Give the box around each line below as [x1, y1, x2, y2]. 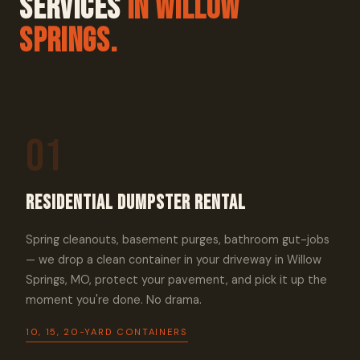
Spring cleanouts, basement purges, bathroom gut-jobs [26, 232, 329, 247]
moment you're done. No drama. [26, 292, 202, 307]
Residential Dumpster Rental [26, 191, 246, 215]
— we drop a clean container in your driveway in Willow [26, 252, 321, 267]
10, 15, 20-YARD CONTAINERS [26, 326, 188, 337]
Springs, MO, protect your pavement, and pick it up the [26, 272, 327, 287]
